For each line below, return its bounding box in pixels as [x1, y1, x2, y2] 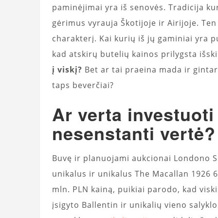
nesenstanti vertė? [52, 120, 216, 146]
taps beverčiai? [52, 80, 114, 91]
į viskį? [52, 64, 82, 75]
